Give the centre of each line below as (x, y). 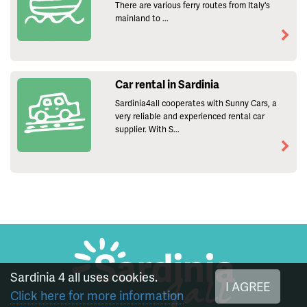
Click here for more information (97, 295)
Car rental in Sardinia (167, 84)
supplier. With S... (147, 130)
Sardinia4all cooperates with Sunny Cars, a (196, 103)
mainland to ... (142, 18)
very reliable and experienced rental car (189, 116)
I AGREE (247, 286)
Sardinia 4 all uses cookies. (84, 277)
